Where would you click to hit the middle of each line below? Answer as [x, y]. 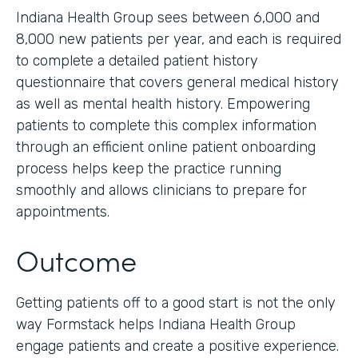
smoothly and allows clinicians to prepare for [161, 190]
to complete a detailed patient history [137, 60]
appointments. [63, 211]
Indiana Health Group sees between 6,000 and [168, 17]
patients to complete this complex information [166, 125]
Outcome [76, 259]
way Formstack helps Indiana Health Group [156, 324]
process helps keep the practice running [149, 168]
